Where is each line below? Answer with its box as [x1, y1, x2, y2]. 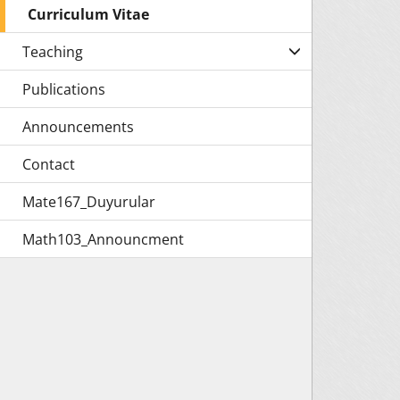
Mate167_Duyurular [22, 192, 155, 212]
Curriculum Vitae [28, 4, 149, 24]
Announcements [22, 117, 134, 137]
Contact [22, 154, 75, 174]
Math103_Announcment [22, 229, 184, 249]
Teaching [22, 42, 83, 62]
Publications [22, 79, 105, 99]
